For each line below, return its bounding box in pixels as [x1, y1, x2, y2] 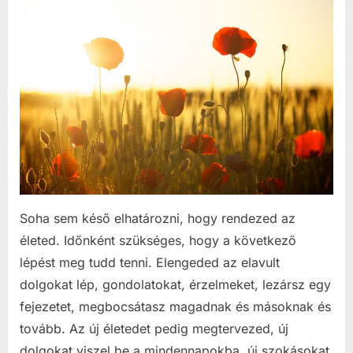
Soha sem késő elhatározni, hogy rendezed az [20, 210, 295, 226]
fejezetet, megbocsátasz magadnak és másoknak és [20, 298, 331, 314]
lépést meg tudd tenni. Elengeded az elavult [20, 254, 280, 270]
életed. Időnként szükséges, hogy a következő [20, 232, 296, 248]
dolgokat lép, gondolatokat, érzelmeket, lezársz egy [20, 276, 331, 292]
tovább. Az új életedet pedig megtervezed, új [20, 320, 288, 336]
